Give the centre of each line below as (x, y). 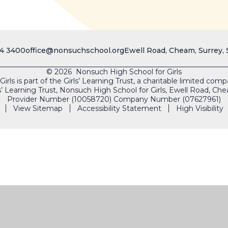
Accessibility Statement (119, 109)
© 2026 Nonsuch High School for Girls (114, 72)
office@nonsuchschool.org (75, 51)
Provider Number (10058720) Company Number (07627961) (114, 99)
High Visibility (200, 109)
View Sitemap (38, 109)
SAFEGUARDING (161, 166)
